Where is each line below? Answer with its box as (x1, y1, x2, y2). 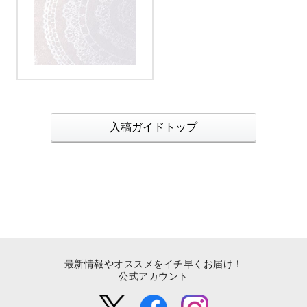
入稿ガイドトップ (110, 121, 197, 133)
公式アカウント (119, 271, 188, 282)
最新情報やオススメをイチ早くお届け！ (64, 258, 243, 269)
